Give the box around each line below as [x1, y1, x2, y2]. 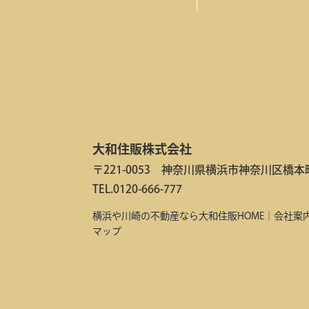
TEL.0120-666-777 [92, 183, 183, 195]
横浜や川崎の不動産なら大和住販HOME [92, 210, 265, 221]
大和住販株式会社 [92, 142, 192, 155]
